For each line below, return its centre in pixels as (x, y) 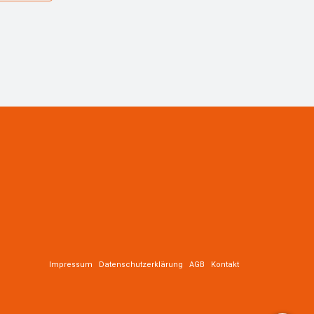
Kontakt (225, 264)
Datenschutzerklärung (141, 264)
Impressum (71, 264)
